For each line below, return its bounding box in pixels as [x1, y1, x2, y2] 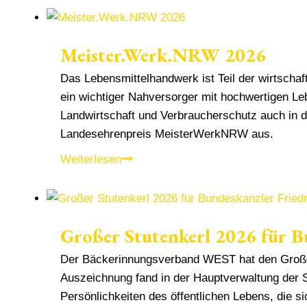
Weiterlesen [60, 153, 121, 166]
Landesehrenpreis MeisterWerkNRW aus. [60, 127, 273, 140]
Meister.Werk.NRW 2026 [60, 42, 266, 67]
